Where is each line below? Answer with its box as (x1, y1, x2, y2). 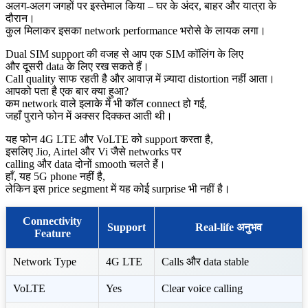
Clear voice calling (162, 282, 243, 294)
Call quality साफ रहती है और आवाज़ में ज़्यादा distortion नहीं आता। (5, 72, 275, 85)
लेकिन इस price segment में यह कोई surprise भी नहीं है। (5, 182, 230, 195)
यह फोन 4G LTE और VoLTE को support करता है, (5, 133, 213, 145)
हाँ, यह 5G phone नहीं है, (5, 170, 105, 182)
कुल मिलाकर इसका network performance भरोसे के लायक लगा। (5, 24, 266, 36)
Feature (34, 227, 71, 239)
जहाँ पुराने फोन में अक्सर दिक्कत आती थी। (5, 109, 173, 122)
